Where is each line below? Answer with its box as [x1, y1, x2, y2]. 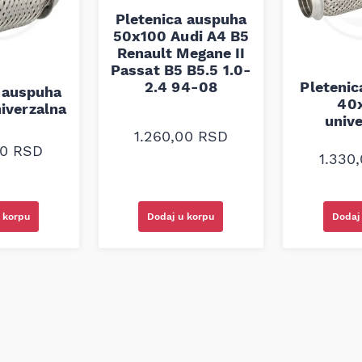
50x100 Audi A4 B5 [112, 27, 250, 44]
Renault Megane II [116, 44, 246, 61]
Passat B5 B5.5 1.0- [111, 61, 251, 78]
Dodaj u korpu [147, 210, 215, 222]
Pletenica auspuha [115, 10, 247, 27]
